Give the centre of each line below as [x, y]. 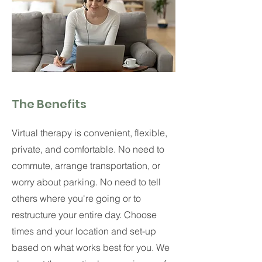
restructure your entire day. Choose [84, 215]
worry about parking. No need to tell [86, 182]
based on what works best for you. [83, 247]
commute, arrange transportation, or [86, 166]
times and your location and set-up [84, 231]
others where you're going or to [76, 198]
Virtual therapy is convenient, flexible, [89, 133]
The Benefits [50, 104]
